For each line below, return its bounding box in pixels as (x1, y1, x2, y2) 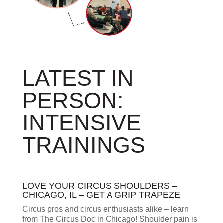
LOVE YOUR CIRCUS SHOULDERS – (22, 181, 177, 191)
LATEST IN (22, 65, 134, 91)
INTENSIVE (22, 110, 141, 136)
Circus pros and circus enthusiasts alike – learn (22, 205, 189, 214)
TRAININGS (22, 132, 145, 158)
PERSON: (22, 88, 124, 113)
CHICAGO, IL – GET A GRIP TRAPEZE (22, 190, 180, 200)
